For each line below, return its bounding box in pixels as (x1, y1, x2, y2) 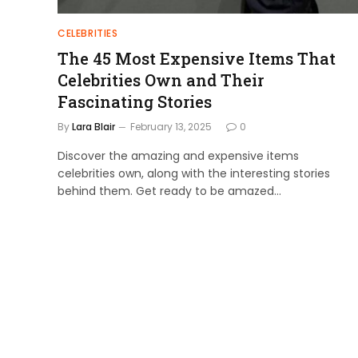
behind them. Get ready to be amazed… (58, 182, 281, 199)
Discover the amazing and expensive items (58, 147, 299, 164)
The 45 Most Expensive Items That (58, 47, 336, 69)
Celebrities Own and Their (58, 69, 264, 90)
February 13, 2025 (130, 119, 212, 133)
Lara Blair (72, 119, 115, 133)
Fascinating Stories (58, 90, 212, 112)
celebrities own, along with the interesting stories (58, 165, 330, 181)
